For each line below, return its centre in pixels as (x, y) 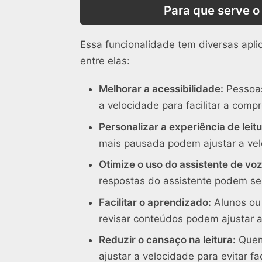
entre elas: (105, 61)
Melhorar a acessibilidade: (161, 89)
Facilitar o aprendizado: (155, 202)
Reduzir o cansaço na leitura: (167, 240)
